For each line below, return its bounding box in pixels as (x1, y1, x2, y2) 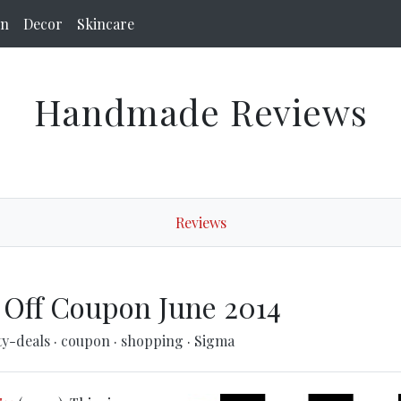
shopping (120, 331, 187, 350)
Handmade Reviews (33, 88, 368, 135)
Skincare (77, 14, 134, 33)
